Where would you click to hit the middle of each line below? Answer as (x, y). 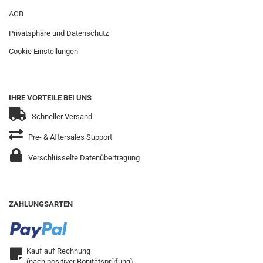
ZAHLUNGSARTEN (41, 204)
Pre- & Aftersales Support (69, 137)
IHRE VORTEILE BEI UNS (50, 98)
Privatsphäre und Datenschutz (59, 33)
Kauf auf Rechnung (58, 251)
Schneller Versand (61, 117)
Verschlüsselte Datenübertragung (83, 158)
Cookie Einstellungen (43, 51)
